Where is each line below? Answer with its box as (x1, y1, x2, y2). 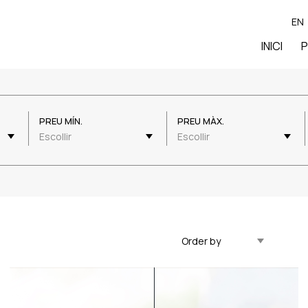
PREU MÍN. (39, 114, 82, 127)
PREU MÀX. (177, 114, 224, 127)
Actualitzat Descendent (181, 234, 258, 248)
